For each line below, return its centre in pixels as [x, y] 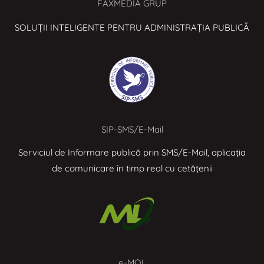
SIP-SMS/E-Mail [132, 130]
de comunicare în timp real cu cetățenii [132, 169]
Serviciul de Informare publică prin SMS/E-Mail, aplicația [132, 153]
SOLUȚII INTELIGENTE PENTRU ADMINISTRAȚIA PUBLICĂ [132, 28]
